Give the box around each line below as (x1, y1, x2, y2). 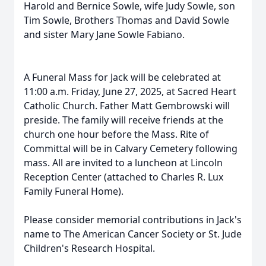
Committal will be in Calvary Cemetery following (24, 142, 237, 155)
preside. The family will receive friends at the (24, 113, 223, 126)
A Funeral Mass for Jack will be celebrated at (24, 71, 221, 84)
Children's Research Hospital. (24, 242, 155, 255)
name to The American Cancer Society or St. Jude (24, 227, 242, 240)
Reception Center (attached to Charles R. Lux (24, 170, 223, 183)
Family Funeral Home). (24, 185, 123, 198)
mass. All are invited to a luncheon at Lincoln (24, 156, 223, 169)
